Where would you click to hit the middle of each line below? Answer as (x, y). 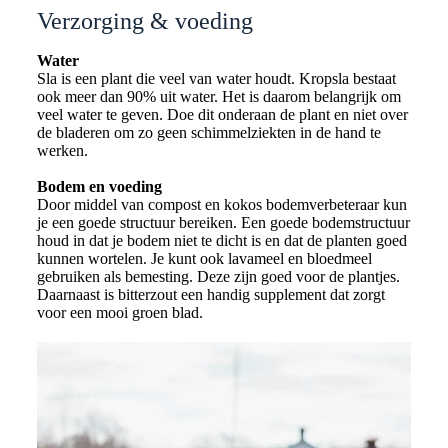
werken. (64, 151)
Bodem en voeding (99, 187)
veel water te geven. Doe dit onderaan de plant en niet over (222, 115)
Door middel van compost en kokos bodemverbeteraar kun (221, 205)
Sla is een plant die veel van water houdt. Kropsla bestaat (216, 79)
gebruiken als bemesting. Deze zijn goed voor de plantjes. (218, 277)
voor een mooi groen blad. (119, 313)
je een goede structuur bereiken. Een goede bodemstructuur (223, 223)
